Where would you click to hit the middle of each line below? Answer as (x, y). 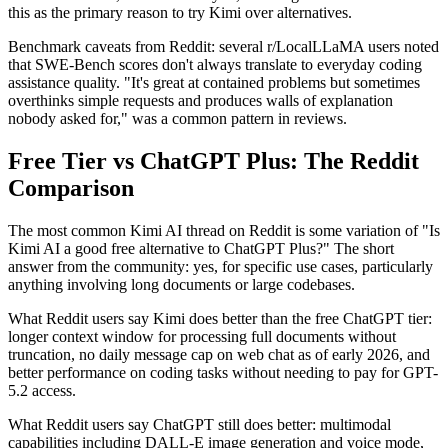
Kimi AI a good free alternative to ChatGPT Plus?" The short (201, 249)
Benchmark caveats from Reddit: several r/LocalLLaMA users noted (223, 47)
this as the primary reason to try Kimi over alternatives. (180, 13)
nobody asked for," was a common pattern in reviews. (177, 119)
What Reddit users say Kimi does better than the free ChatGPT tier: (220, 319)
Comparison (71, 188)
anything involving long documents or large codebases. (181, 285)
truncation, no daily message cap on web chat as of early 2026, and (219, 355)
